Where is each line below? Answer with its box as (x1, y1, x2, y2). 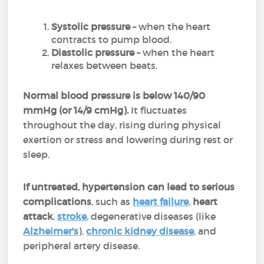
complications (23, 196, 92, 207)
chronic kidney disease (86, 225, 194, 237)
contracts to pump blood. (51, 34, 172, 45)
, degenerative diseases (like (87, 210, 216, 222)
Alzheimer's (23, 225, 79, 237)
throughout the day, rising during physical (23, 119, 222, 131)
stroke (57, 210, 87, 222)
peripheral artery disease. (23, 240, 140, 252)
